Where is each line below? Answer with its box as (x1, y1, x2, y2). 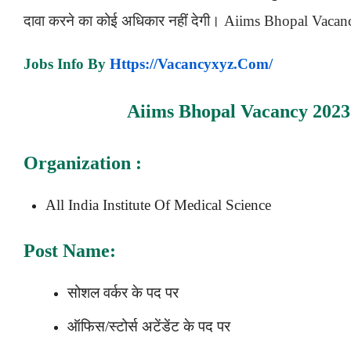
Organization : (24, 152, 142, 173)
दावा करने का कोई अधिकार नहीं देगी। (24, 12, 224, 29)
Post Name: (24, 240, 121, 261)
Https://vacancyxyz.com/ (110, 55, 273, 72)
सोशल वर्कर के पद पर (67, 284, 179, 301)
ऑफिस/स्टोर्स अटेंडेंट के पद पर (67, 317, 230, 335)
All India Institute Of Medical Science (45, 196, 271, 213)
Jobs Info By (24, 55, 110, 72)
